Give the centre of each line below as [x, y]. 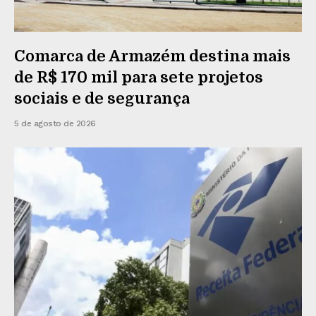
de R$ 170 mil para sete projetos [139, 77]
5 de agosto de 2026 [55, 123]
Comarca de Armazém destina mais [152, 56]
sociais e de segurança [102, 98]
